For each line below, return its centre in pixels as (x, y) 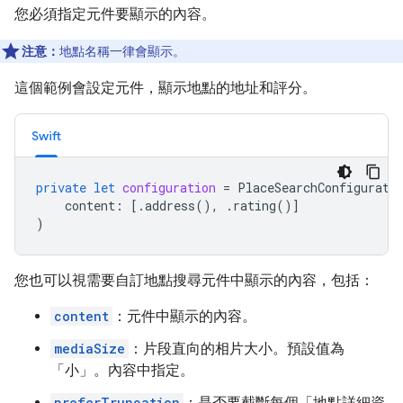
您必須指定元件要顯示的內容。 (115, 14)
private (61, 188)
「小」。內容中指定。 (122, 371)
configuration (169, 188)
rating (255, 206)
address (170, 206)
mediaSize (90, 349)
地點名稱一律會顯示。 (122, 52)
